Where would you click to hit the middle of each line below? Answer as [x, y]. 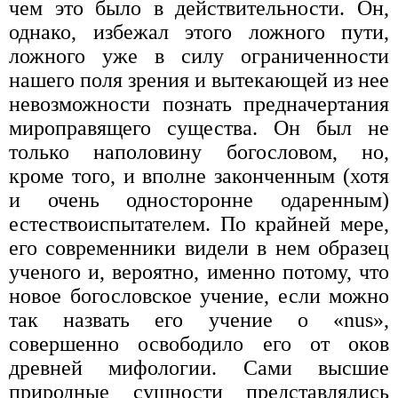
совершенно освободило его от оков [199, 343]
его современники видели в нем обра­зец [199, 247]
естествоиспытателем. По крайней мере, [199, 223]
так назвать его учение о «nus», [199, 319]
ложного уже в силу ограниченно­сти [199, 56]
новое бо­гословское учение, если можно [199, 295]
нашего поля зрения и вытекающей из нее [199, 80]
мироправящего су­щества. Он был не [199, 127]
